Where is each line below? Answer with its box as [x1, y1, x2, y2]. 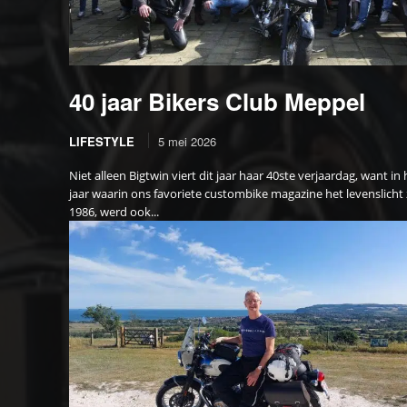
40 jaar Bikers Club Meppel [69, 84, 365, 119]
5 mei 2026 [158, 133, 216, 151]
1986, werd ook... [69, 203, 159, 221]
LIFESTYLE [69, 133, 134, 151]
